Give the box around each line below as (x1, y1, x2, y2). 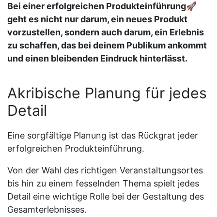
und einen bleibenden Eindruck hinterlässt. (7, 53, 187, 63)
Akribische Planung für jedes (7, 84, 207, 102)
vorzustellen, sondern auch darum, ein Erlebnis (7, 27, 204, 37)
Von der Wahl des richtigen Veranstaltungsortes (7, 165, 203, 175)
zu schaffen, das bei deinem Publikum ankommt (7, 40, 207, 50)
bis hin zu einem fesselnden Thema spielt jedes (7, 178, 199, 188)
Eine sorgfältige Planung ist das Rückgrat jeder (7, 130, 198, 140)
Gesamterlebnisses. (7, 204, 87, 215)
